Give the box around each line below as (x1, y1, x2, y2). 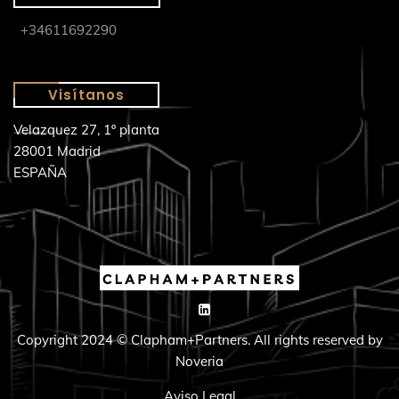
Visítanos (48, 85, 126, 105)
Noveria (175, 353, 224, 370)
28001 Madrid (13, 142, 101, 160)
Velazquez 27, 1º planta (13, 121, 159, 139)
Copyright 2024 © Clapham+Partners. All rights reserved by (16, 331, 383, 349)
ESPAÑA (13, 164, 67, 182)
